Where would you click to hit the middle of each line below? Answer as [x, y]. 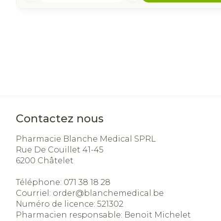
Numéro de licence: [56, 204]
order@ [68, 193]
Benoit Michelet [158, 215]
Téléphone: [40, 182]
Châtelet [55, 161]
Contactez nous [60, 119]
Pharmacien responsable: [70, 215]
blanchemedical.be [124, 193]
